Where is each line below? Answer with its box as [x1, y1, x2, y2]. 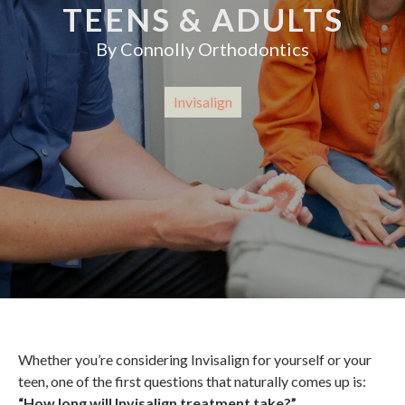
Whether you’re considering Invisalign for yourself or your [18, 351, 372, 368]
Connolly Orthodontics [120, 38, 309, 60]
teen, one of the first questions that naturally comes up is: [18, 372, 366, 390]
